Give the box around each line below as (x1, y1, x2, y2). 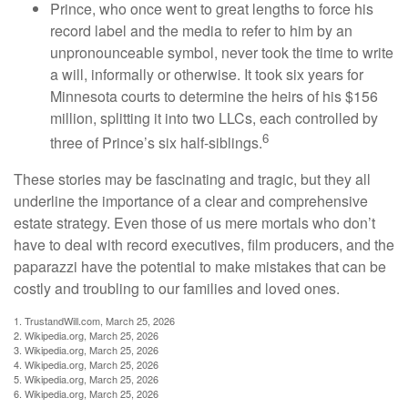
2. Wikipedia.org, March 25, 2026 (14, 327, 158, 342)
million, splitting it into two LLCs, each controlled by (50, 107, 378, 128)
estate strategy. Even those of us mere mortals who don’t (14, 211, 375, 233)
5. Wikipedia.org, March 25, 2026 (14, 371, 158, 386)
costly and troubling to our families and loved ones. (14, 277, 340, 299)
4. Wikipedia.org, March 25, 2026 (14, 356, 158, 372)
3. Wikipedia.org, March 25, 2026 (14, 342, 158, 357)
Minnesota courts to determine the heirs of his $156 (50, 85, 378, 107)
